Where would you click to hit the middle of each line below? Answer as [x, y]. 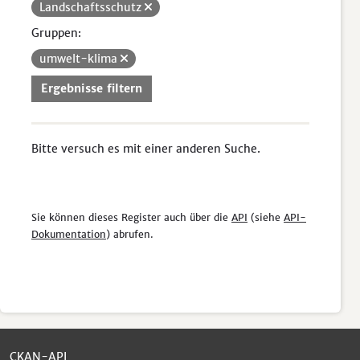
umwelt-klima [80, 59]
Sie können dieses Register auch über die [131, 217]
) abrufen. [130, 234]
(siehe [266, 217]
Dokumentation [69, 234]
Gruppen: [56, 33]
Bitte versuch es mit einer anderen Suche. [146, 149]
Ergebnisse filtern [92, 88]
